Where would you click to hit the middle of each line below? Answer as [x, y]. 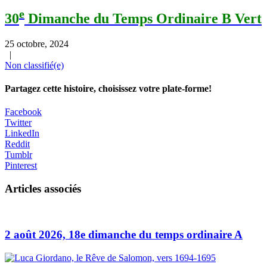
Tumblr [18, 155]
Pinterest [21, 166]
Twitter [18, 123]
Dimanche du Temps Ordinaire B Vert [143, 18]
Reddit [17, 144]
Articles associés [43, 188]
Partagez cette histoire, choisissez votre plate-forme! [108, 88]
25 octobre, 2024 [37, 44]
